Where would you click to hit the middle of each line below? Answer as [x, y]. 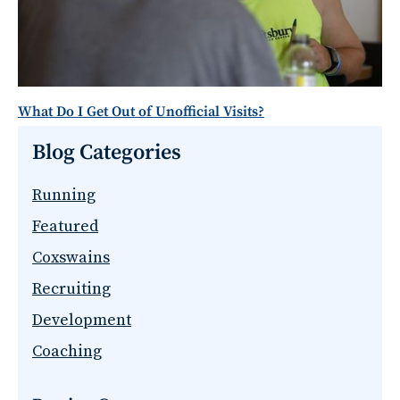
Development [82, 320]
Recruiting [71, 288]
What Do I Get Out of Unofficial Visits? [141, 111]
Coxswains [71, 257]
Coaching [67, 351]
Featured [65, 226]
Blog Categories [107, 152]
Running [64, 195]
